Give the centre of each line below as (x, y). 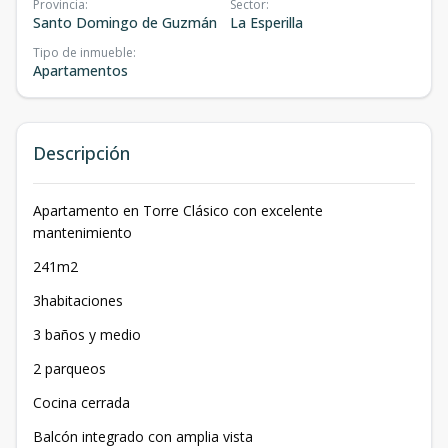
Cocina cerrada (81, 402)
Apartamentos (80, 70)
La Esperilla (266, 22)
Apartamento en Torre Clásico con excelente (178, 210)
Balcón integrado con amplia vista (143, 436)
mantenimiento (82, 232)
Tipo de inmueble (83, 52)
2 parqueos (69, 368)
